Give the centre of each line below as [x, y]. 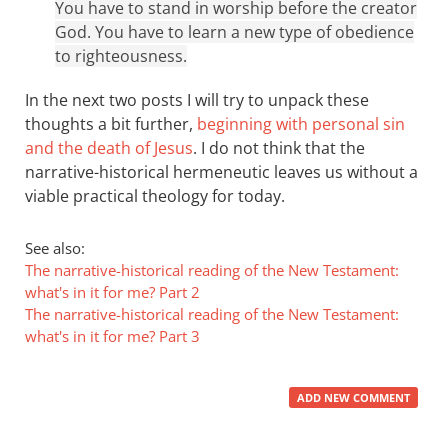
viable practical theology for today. [155, 196]
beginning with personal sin [301, 124]
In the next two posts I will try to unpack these [197, 100]
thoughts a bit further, [111, 124]
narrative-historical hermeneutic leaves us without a [221, 172]
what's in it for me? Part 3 [112, 336]
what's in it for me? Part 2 [112, 292]
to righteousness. [121, 56]
